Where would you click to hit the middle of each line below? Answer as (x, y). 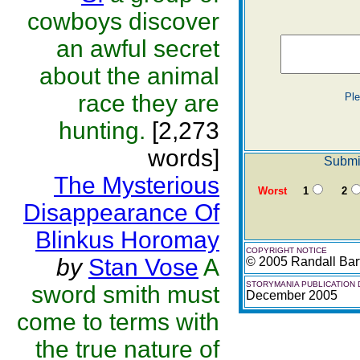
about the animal (129, 76)
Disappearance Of (121, 213)
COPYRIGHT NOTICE (286, 250)
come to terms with (118, 322)
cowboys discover (123, 21)
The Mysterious (137, 185)
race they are (149, 103)
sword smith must (125, 295)
